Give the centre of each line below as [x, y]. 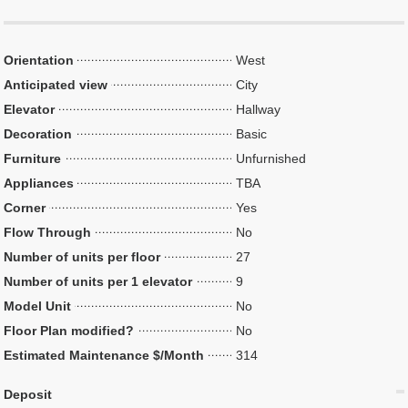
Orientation [39, 60]
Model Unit [38, 306]
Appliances [39, 183]
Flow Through [48, 232]
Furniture [33, 158]
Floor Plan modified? [69, 331]
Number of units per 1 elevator [98, 281]
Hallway [259, 109]
